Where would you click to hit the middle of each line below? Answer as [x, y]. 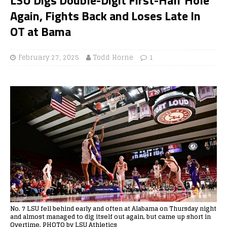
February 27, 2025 [49, 57]
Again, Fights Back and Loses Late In [105, 15]
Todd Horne [113, 57]
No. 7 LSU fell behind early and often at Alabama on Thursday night [113, 208]
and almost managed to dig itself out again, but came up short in [110, 216]
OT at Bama [41, 31]
